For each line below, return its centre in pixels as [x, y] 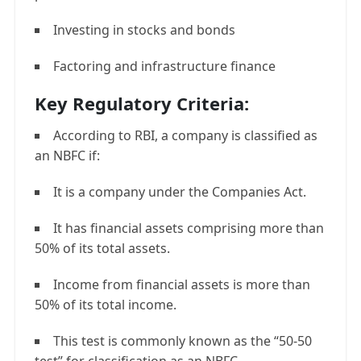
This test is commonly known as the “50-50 [183, 341]
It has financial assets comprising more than [189, 228]
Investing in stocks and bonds [144, 30]
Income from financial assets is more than [182, 284]
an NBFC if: [67, 156]
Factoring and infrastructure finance [164, 66]
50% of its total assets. [102, 248]
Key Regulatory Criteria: [142, 103]
